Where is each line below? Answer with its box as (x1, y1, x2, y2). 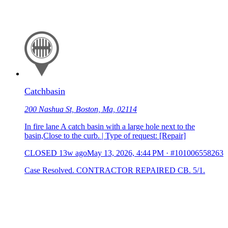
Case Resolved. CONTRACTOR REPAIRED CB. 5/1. (24, 165, 205, 175)
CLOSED (24, 148, 57, 157)
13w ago (59, 148, 87, 157)
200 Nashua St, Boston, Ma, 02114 (24, 104, 137, 113)
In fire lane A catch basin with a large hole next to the (24, 122, 195, 131)
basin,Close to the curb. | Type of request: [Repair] (24, 131, 186, 140)
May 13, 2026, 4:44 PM (87, 148, 164, 157)
